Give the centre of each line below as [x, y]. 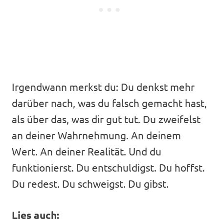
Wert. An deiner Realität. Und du [87, 151]
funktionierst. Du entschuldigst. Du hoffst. [108, 167]
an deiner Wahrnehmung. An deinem [96, 135]
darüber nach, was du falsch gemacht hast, [109, 103]
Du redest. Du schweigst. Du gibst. [90, 184]
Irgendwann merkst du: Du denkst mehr [103, 87]
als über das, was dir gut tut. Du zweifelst [106, 119]
